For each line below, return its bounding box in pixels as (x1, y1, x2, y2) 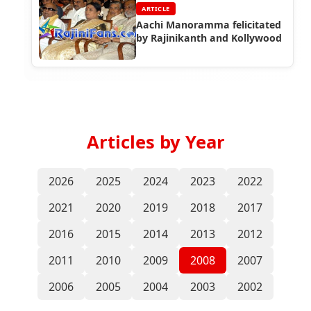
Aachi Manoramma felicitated (136, 17, 281, 31)
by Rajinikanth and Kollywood (136, 31, 282, 44)
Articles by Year (86, 129, 225, 154)
